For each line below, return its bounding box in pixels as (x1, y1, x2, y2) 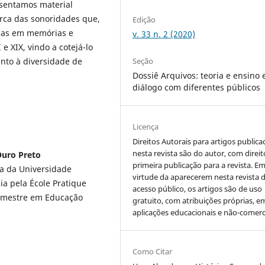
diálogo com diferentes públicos (132, 82, 261, 93)
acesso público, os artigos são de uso (132, 183, 263, 195)
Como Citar (132, 246, 173, 257)
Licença (132, 121, 159, 132)
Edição (132, 14, 156, 25)
